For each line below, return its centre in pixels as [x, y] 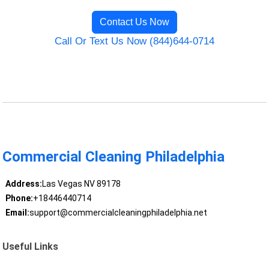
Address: [23, 184]
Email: [17, 213]
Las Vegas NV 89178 [81, 184]
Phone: [19, 198]
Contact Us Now [134, 22]
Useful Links [31, 246]
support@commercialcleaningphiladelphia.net [118, 213]
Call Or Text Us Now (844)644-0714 [134, 41]
